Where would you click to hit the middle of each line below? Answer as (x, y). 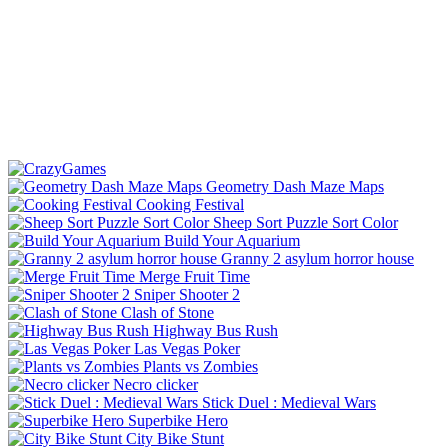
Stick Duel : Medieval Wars (289, 402)
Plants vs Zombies (200, 366)
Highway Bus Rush (215, 330)
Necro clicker (155, 384)
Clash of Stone (167, 312)
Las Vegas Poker (187, 348)
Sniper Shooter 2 (187, 294)
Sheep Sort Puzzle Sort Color (305, 222)
